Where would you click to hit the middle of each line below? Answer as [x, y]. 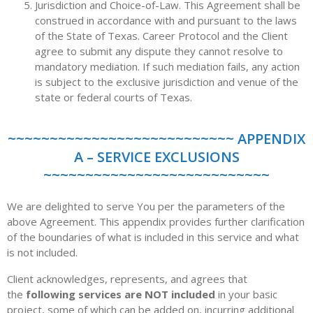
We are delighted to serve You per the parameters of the [146, 206]
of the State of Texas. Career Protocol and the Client [161, 36]
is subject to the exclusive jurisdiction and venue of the [167, 82]
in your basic [246, 294]
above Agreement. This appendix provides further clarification [156, 221]
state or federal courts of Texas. [114, 97]
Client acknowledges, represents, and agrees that [127, 279]
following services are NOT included [121, 294]
